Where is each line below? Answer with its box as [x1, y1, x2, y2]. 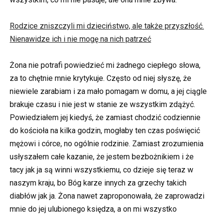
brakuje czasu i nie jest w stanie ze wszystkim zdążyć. [10, 100, 195, 109]
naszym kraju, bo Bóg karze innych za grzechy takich [10, 178, 186, 188]
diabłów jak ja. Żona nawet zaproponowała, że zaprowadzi [10, 191, 204, 201]
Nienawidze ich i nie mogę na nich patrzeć [10, 34, 151, 44]
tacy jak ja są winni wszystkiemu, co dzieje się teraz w [10, 165, 193, 175]
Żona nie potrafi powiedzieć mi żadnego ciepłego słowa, [10, 61, 201, 70]
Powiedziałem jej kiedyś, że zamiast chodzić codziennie [10, 113, 201, 123]
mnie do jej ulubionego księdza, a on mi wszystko [10, 204, 177, 214]
